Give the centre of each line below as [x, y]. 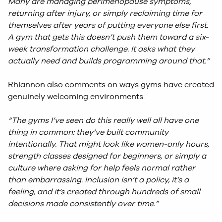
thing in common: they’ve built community [88, 132]
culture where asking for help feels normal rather [102, 168]
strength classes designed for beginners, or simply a [107, 156]
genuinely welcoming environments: [76, 97]
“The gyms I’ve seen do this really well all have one [103, 120]
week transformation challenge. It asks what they [101, 49]
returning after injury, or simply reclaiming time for [105, 13]
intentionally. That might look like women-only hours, [109, 144]
